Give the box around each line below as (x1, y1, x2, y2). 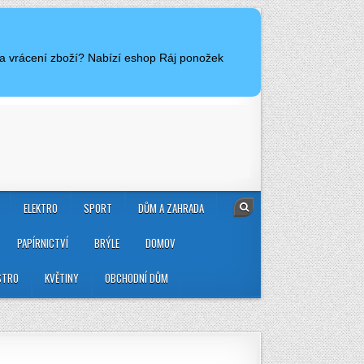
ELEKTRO (24, 200, 58, 217)
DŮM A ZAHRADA (138, 200, 204, 217)
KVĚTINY (45, 270, 79, 287)
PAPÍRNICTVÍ (17, 235, 68, 252)
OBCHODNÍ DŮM (105, 270, 168, 287)
